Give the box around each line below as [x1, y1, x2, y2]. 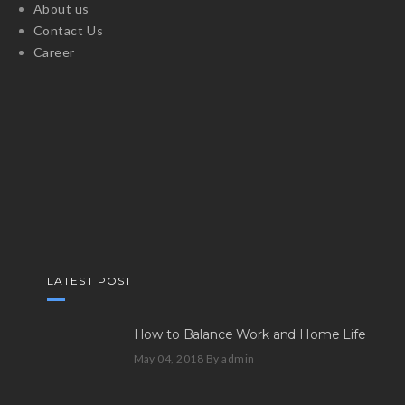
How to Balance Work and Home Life [133, 325, 366, 343]
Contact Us [33, 22, 104, 38]
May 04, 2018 [133, 351, 204, 365]
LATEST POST [46, 273, 133, 287]
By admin [205, 351, 255, 365]
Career [33, 43, 75, 60]
